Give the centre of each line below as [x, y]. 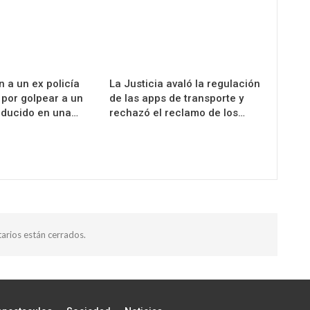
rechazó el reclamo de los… [177, 113]
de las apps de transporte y [177, 99]
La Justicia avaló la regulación [185, 84]
